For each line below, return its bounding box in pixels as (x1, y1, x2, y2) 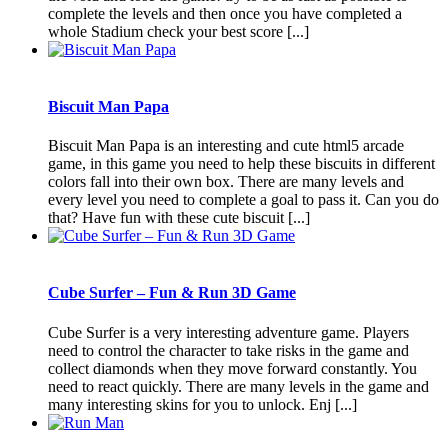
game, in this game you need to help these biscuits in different (48, 155, 435, 173)
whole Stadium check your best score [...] (48, 22, 309, 40)
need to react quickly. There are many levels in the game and (48, 377, 429, 395)
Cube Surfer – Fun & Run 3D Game (48, 284, 296, 302)
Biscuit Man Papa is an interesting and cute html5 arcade (48, 137, 404, 155)
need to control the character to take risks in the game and (48, 341, 409, 359)
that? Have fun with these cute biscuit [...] (48, 209, 310, 227)
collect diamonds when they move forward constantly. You (48, 359, 417, 377)
